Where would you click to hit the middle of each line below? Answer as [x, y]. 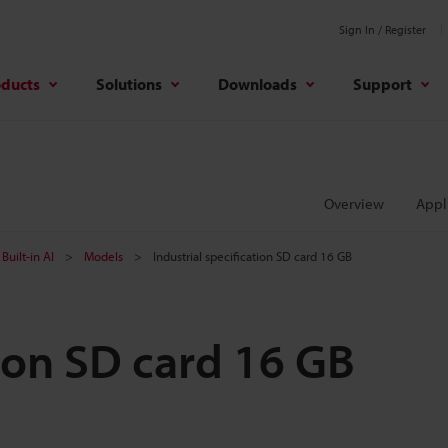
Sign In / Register [382, 29]
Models [103, 256]
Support [382, 83]
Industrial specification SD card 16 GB [252, 256]
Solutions [129, 83]
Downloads [257, 83]
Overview [354, 203]
